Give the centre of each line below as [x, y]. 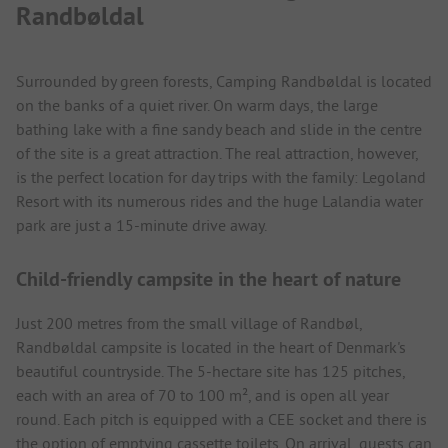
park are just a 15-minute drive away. [141, 224]
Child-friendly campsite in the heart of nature [208, 278]
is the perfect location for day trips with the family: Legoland [221, 176]
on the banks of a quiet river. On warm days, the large [197, 104]
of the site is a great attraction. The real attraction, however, [217, 152]
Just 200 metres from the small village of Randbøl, [189, 322]
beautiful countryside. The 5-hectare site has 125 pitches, [210, 370]
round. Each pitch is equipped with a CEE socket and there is [221, 418]
